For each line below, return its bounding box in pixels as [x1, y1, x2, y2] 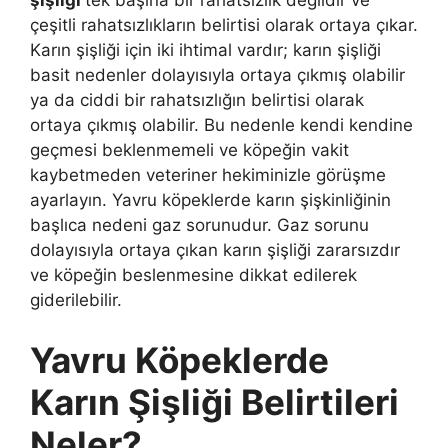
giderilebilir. [30, 290, 122, 311]
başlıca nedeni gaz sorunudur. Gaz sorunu [30, 215, 369, 236]
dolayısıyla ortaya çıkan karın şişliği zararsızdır [30, 240, 400, 261]
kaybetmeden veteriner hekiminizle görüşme [30, 165, 386, 186]
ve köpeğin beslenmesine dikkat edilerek [30, 265, 357, 286]
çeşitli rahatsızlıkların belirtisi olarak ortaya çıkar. [30, 15, 418, 36]
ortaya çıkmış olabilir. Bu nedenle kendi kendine [30, 115, 413, 136]
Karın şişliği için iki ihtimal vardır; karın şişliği [30, 40, 381, 61]
